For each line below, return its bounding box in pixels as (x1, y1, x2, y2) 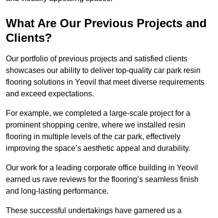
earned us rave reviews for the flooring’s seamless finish (6, 175, 199, 184)
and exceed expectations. (6, 90, 94, 98)
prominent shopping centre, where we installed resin (6, 121, 185, 129)
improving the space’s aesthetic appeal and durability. (6, 144, 192, 153)
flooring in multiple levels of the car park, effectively (6, 132, 181, 141)
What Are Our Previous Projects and (6, 17, 207, 30)
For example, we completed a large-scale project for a (6, 109, 190, 118)
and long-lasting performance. (6, 187, 110, 196)
